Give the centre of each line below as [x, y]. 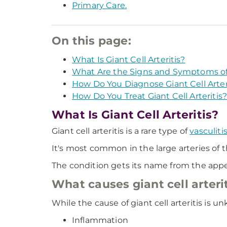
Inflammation [100, 220]
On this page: [91, 41]
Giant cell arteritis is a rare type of [121, 131]
